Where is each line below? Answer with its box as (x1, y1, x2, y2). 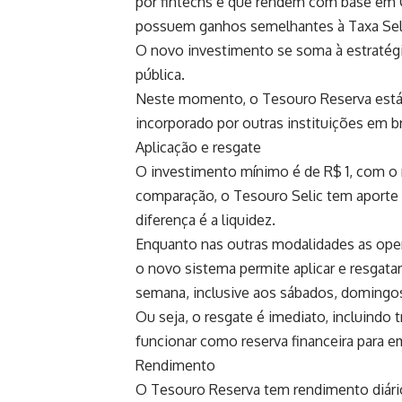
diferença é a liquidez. (135, 210, 275, 229)
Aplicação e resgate (135, 137, 261, 156)
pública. (135, 65, 185, 83)
